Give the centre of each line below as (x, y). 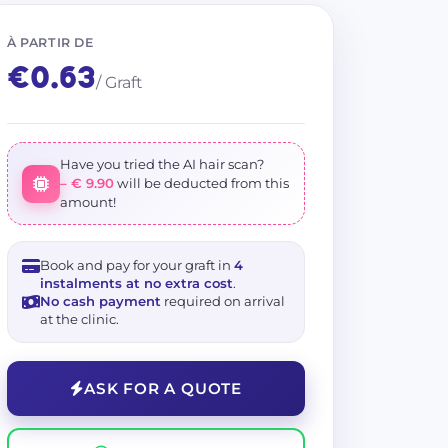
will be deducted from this (201, 183)
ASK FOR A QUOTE (162, 388)
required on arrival (223, 301)
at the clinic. (79, 319)
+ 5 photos (70, 16)
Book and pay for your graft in (137, 265)
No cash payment (100, 301)
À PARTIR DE (50, 42)
